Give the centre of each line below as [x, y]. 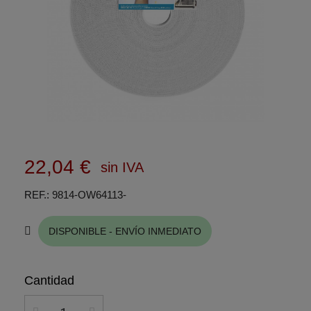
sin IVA [122, 168]
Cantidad [49, 281]
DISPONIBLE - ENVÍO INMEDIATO [125, 232]
